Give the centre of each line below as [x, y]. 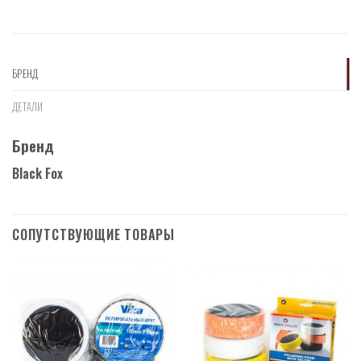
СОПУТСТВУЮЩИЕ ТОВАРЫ [93, 234]
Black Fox [37, 173]
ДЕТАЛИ [28, 107]
